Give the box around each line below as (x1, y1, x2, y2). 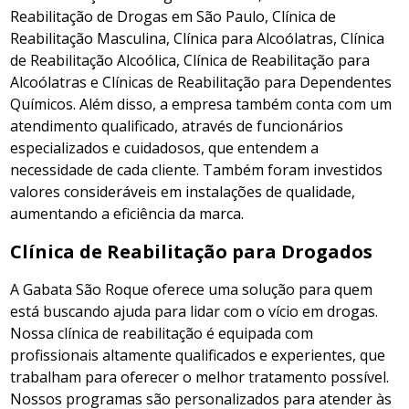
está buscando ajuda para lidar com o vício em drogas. (10, 301, 379, 321)
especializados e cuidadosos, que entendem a (10, 138, 320, 158)
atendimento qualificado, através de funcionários (10, 116, 344, 136)
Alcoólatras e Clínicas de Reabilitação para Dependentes (10, 72, 393, 92)
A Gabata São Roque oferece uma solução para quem (10, 279, 373, 299)
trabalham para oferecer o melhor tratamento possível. (10, 367, 390, 387)
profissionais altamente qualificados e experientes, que (10, 345, 386, 365)
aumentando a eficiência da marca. (10, 204, 245, 224)
